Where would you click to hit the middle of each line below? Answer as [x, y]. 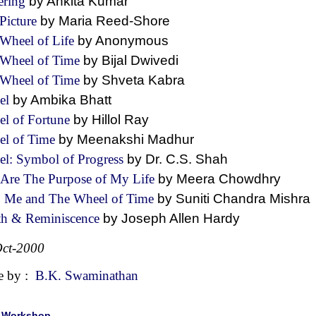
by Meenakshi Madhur [133, 139]
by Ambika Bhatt [69, 100]
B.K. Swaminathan [87, 275]
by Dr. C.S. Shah [184, 159]
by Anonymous [132, 41]
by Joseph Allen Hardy [177, 218]
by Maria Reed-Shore [110, 21]
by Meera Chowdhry [226, 179]
